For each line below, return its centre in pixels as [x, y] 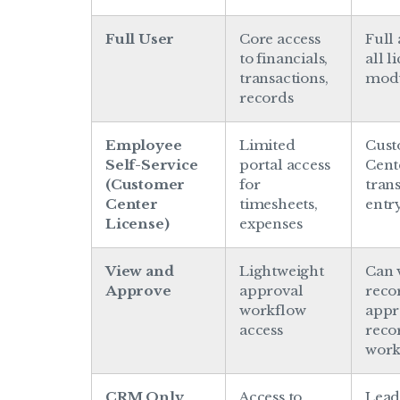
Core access [280, 38]
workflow [273, 310]
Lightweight [282, 271]
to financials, [284, 58]
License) [137, 223]
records [267, 97]
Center [132, 204]
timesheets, [279, 204]
